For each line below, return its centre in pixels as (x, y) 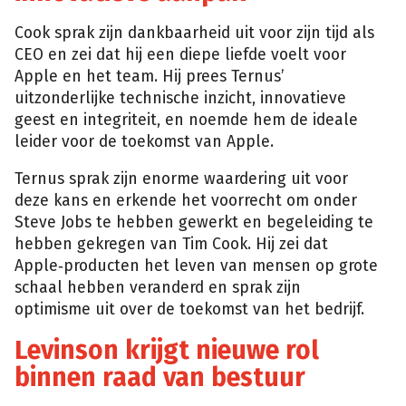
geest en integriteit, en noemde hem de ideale (186, 120)
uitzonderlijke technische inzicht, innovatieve (180, 98)
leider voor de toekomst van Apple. (144, 141)
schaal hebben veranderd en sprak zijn (158, 288)
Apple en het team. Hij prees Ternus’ (150, 76)
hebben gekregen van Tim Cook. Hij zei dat (171, 245)
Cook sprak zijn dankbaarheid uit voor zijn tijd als (194, 33)
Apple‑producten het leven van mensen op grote (196, 266)
